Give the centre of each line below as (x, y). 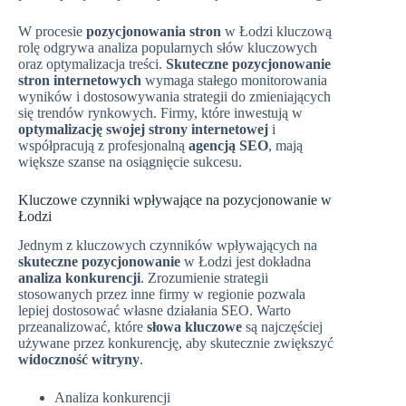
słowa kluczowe (194, 327)
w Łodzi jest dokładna (246, 262)
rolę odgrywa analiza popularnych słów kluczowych (168, 47)
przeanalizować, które (82, 327)
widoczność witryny (79, 360)
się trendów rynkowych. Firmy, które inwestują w (160, 112)
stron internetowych (80, 80)
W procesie (52, 31)
